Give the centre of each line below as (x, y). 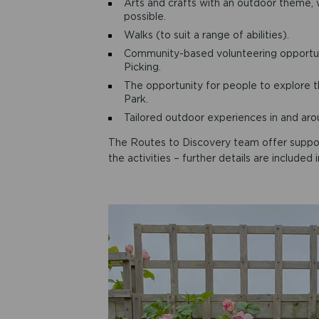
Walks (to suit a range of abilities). (206, 35)
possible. (145, 16)
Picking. (142, 67)
